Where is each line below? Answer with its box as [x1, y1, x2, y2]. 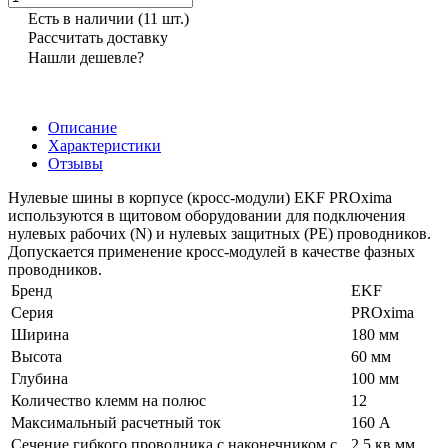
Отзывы [48, 154, 103, 172]
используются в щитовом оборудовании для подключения [8, 206, 405, 224]
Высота [11, 347, 62, 365]
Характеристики [48, 136, 161, 154]
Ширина [11, 325, 69, 343]
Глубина [11, 369, 68, 387]
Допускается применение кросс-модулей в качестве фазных [8, 242, 415, 260]
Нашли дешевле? [28, 48, 144, 66]
